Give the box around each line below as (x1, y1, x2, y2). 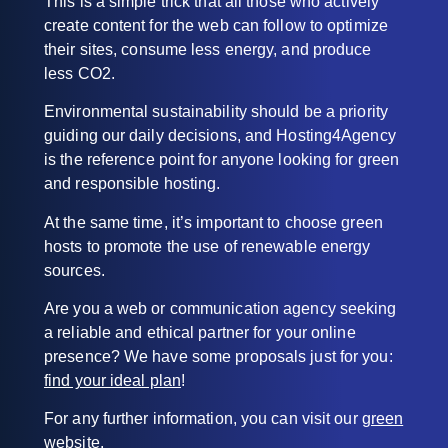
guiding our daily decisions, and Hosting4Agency (44, 127, 396, 145)
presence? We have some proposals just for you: (44, 348, 393, 366)
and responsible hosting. (44, 175, 221, 193)
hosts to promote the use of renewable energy (44, 237, 371, 255)
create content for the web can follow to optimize (44, 16, 388, 34)
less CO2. (44, 64, 115, 82)
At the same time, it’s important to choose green (44, 213, 383, 231)
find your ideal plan (44, 372, 181, 390)
